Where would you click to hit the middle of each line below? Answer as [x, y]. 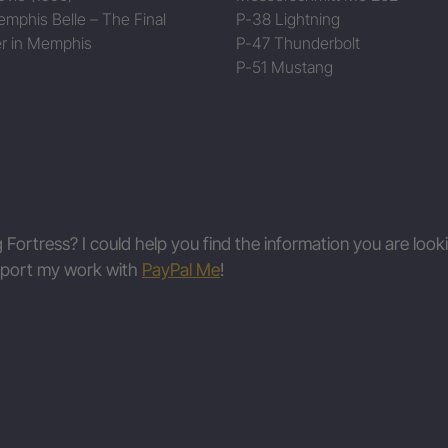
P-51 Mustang [284, 66]
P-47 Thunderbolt [298, 42]
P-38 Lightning [288, 18]
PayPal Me [181, 269]
